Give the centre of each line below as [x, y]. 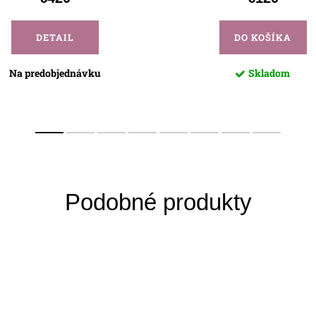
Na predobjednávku [55, 73]
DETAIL [55, 38]
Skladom [269, 73]
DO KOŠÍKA [263, 38]
